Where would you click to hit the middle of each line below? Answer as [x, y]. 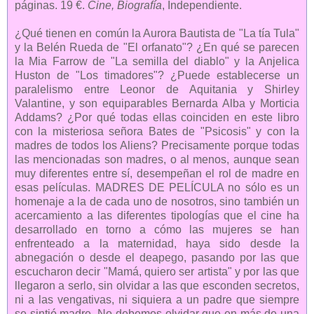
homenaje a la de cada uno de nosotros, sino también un [157, 201]
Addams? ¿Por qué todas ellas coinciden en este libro [157, 117]
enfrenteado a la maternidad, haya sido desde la [157, 243]
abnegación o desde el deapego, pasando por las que [157, 257]
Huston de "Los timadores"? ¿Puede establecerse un [157, 75]
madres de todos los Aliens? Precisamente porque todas [157, 145]
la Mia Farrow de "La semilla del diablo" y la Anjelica [157, 61]
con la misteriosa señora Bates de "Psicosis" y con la [157, 131]
